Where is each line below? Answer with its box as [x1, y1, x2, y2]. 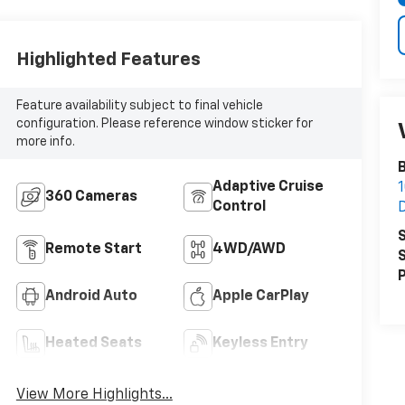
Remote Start [44, 242, 142, 258]
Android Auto [44, 289, 137, 305]
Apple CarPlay [212, 289, 309, 305]
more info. [15, 135, 75, 148]
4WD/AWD [212, 242, 286, 258]
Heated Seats [44, 336, 142, 352]
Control [212, 200, 266, 215]
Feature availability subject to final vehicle [15, 99, 263, 112]
